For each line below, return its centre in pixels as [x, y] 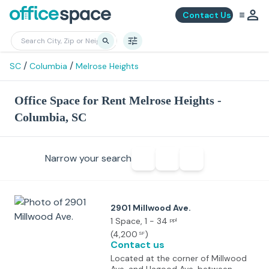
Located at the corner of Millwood [179, 258]
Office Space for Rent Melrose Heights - [118, 100]
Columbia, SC [50, 117]
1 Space [125, 221]
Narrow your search [88, 158]
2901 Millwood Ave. [151, 208]
